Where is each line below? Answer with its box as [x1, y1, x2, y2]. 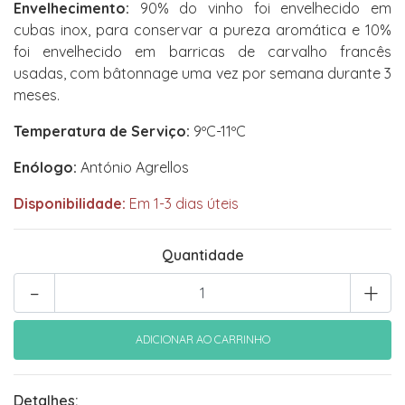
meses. [14, 86, 60, 104]
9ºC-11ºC [190, 122, 246, 140]
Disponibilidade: [14, 194, 126, 212]
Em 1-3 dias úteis [126, 194, 239, 212]
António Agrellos [77, 158, 189, 176]
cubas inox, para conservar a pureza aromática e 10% [14, 21, 391, 39]
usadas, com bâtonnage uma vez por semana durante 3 [14, 64, 391, 82]
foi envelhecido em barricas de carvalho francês [14, 42, 391, 61]
